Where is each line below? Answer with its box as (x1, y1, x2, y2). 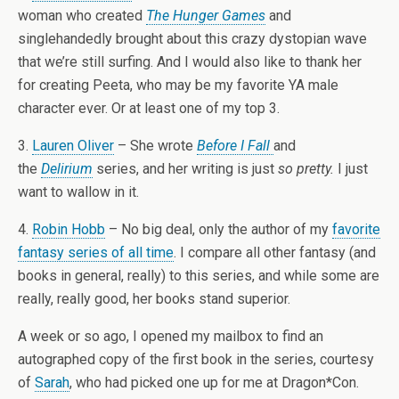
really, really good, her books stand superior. (18, 290, 290, 307)
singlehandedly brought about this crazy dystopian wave (18, 30, 367, 47)
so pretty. (278, 160, 338, 177)
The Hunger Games (146, 7, 265, 24)
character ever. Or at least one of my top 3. (18, 100, 280, 117)
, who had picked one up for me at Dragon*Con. (69, 374, 359, 391)
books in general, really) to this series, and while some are (18, 267, 379, 284)
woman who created (18, 7, 146, 24)
